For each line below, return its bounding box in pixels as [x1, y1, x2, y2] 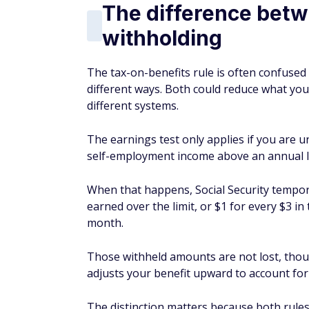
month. [87, 215, 123, 230]
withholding [102, 26, 222, 50]
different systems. [87, 98, 179, 113]
